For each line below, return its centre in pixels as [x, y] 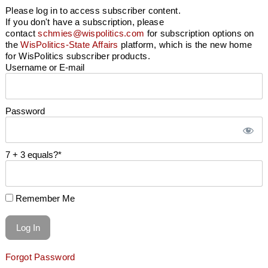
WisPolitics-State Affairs [69, 45]
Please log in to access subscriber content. [93, 11]
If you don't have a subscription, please [85, 22]
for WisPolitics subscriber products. [78, 56]
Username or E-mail [45, 68]
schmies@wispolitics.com [91, 33]
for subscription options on [199, 33]
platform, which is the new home [185, 45]
